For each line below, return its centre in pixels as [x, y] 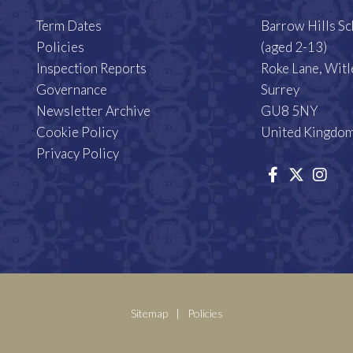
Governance [72, 90]
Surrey [280, 90]
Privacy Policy [78, 154]
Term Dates [69, 26]
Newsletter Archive [93, 111]
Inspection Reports [91, 69]
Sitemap [149, 314]
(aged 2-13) [294, 47]
